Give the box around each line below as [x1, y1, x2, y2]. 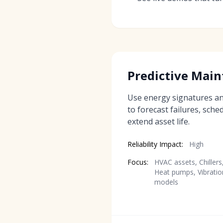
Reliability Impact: [127, 139, 183, 149]
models [154, 177, 178, 187]
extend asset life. [127, 115, 190, 127]
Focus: [127, 157, 148, 167]
